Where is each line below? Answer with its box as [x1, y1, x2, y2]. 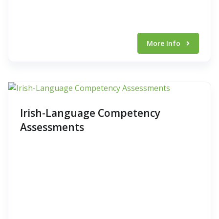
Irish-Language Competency [20, 106, 160, 120]
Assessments [20, 120, 84, 134]
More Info [147, 39, 182, 48]
